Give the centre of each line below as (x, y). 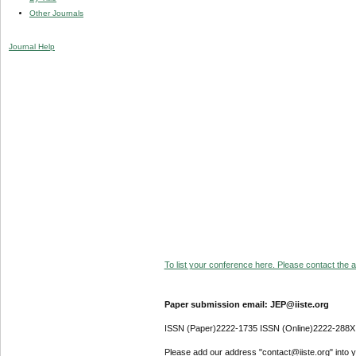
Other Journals (56, 13)
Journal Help (32, 47)
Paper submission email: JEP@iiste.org (246, 304)
